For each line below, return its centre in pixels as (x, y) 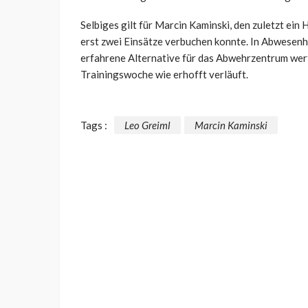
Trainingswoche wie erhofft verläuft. (164, 74)
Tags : (94, 125)
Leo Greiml (147, 125)
